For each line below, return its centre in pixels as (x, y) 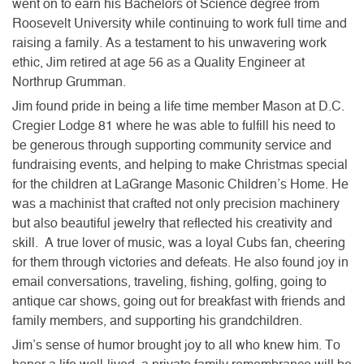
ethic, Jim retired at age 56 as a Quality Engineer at (158, 62)
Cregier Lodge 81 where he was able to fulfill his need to (174, 126)
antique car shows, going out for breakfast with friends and (179, 301)
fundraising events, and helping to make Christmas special (180, 165)
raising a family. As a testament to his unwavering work (169, 43)
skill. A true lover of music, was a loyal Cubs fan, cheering (179, 243)
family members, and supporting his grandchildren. (157, 321)
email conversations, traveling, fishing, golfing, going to (169, 282)
